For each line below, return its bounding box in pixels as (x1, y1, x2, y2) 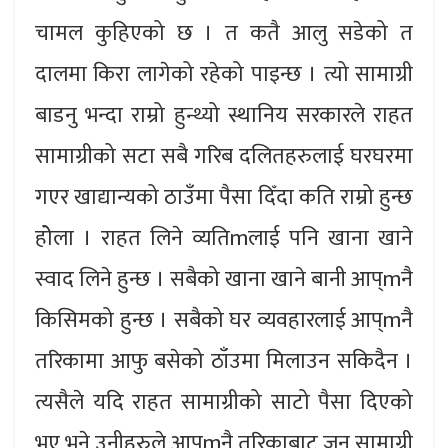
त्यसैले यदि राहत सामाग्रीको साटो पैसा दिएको (35, 384, 413, 422)
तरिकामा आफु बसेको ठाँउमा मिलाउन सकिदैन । (35, 343, 413, 381)
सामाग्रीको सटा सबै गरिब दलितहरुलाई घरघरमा (35, 138, 413, 176)
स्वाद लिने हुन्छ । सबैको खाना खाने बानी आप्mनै (35, 261, 413, 299)
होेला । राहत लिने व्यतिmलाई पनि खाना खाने (35, 220, 413, 258)
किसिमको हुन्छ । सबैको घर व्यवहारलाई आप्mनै (35, 302, 413, 340)
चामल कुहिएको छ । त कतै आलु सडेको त (35, 15, 413, 53)
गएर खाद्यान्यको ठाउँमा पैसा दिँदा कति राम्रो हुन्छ (35, 179, 413, 217)
